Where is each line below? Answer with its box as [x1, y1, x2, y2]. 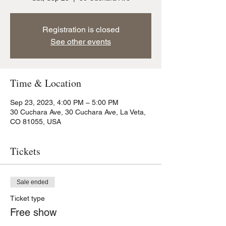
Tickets [10, 144, 40, 158]
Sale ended [17, 179, 48, 186]
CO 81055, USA [10, 118, 61, 126]
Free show [10, 206, 56, 218]
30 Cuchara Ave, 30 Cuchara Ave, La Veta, [10, 108, 146, 116]
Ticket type [10, 194, 45, 202]
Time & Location [10, 76, 81, 90]
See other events [50, 37, 111, 46]
